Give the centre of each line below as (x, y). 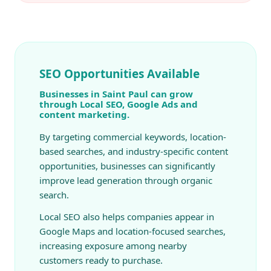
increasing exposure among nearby (113, 245)
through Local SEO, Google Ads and (119, 104)
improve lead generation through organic (126, 180)
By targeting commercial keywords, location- (133, 136)
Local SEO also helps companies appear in (127, 216)
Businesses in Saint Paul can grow (116, 93)
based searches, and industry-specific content (134, 151)
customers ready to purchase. (101, 260)
